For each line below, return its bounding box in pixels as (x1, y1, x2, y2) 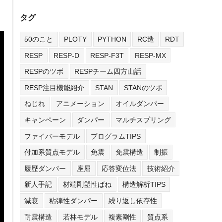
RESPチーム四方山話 (74, 67, 142, 76)
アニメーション (56, 100, 105, 108)
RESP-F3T (90, 51, 124, 59)
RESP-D (54, 51, 80, 59)
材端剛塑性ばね (63, 180, 112, 189)
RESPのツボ (24, 67, 64, 76)
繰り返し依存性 (108, 196, 157, 205)
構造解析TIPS (122, 180, 166, 189)
